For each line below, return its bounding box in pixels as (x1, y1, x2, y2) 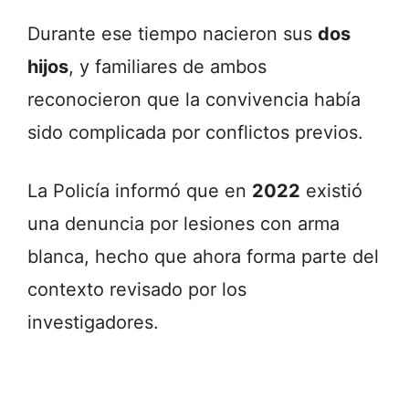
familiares (95, 55, 183, 78)
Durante (27, 22, 101, 45)
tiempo (138, 22, 203, 45)
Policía (53, 179, 115, 202)
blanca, (27, 245, 95, 267)
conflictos (205, 121, 295, 143)
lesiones (184, 212, 260, 235)
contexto (27, 278, 110, 300)
